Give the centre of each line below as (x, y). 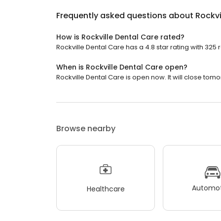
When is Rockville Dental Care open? (122, 67)
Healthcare (106, 189)
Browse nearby (86, 129)
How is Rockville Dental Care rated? (120, 37)
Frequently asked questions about (126, 16)
